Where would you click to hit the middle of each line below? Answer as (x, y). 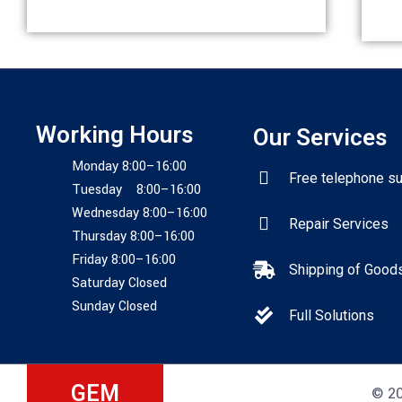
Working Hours (114, 135)
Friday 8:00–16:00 (124, 260)
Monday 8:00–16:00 (129, 166)
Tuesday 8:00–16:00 (136, 190)
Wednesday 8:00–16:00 (140, 213)
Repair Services (338, 224)
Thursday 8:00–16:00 (133, 236)
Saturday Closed (119, 283)
